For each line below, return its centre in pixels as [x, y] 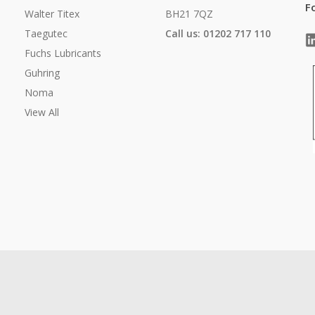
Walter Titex [52, 14]
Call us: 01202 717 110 [218, 34]
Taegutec [46, 34]
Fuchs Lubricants [63, 53]
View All [42, 112]
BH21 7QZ [189, 14]
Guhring [42, 73]
